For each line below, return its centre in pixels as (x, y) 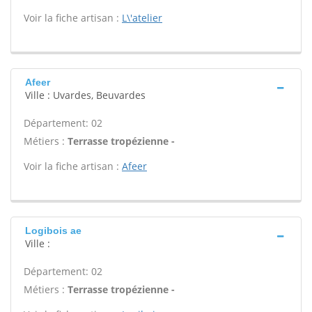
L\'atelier (142, 18)
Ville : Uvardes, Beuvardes (85, 95)
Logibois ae (53, 231)
